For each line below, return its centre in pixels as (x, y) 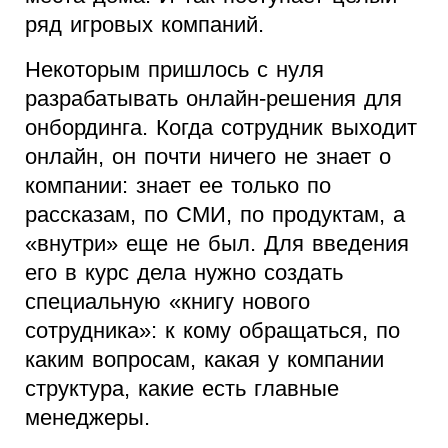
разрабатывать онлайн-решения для (213, 99)
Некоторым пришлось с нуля (174, 70)
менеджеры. (87, 418)
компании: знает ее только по (178, 186)
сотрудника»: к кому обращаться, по (212, 331)
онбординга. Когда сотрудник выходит (221, 128)
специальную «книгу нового (167, 302)
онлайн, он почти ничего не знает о (208, 157)
